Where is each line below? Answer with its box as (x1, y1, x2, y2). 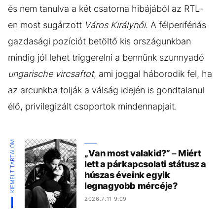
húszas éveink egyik (84, 170, 170, 181)
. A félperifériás (146, 19, 206, 30)
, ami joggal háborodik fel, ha (94, 68, 212, 79)
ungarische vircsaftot (8, 68, 94, 79)
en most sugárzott (8, 19, 84, 30)
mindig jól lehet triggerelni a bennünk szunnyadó (8, 52, 204, 63)
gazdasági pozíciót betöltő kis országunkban (8, 36, 191, 46)
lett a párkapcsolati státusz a (84, 159, 207, 170)
